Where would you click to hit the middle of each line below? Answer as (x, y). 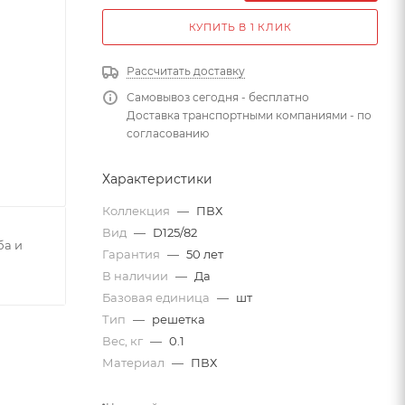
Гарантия (132, 254)
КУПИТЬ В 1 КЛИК (240, 27)
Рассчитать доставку (186, 71)
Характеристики (157, 179)
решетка (179, 319)
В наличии (137, 275)
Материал (135, 362)
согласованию (168, 133)
